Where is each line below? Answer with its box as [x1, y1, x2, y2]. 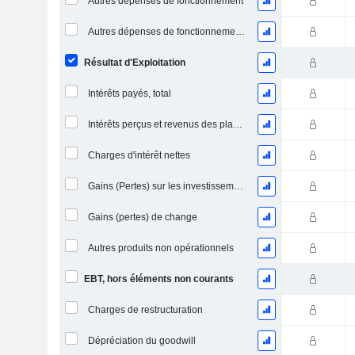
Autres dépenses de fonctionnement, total [235, 26, 245, 37]
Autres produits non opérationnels [87, 242, 234, 254]
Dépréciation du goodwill [87, 335, 196, 346]
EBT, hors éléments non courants [83, 273, 234, 284]
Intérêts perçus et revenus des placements [232, 119, 242, 130]
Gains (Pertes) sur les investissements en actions [233, 181, 243, 192]
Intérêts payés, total [87, 88, 171, 99]
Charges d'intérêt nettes [87, 150, 190, 161]
